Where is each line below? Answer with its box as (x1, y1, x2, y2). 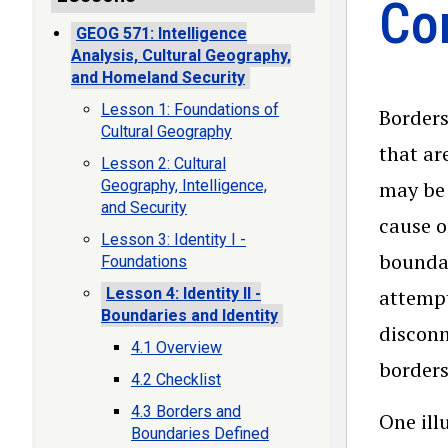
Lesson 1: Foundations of (101, 100, 279, 119)
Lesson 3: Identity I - (101, 230, 246, 249)
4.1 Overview (131, 338, 222, 357)
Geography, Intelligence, (101, 176, 267, 195)
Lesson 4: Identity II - (106, 284, 261, 303)
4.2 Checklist (131, 370, 221, 389)
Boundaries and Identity (101, 306, 278, 325)
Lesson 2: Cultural (101, 154, 226, 173)
